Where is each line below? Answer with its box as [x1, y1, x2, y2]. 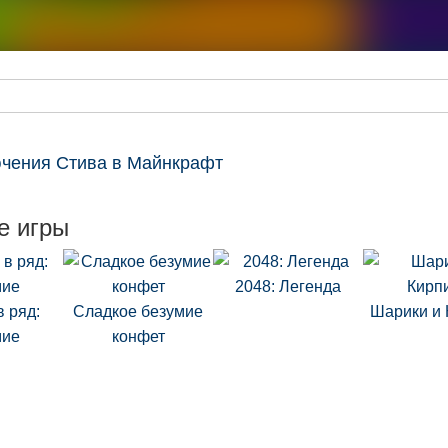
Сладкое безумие [73, 303, 203, 320]
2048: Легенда [235, 278, 341, 295]
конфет [111, 328, 165, 345]
